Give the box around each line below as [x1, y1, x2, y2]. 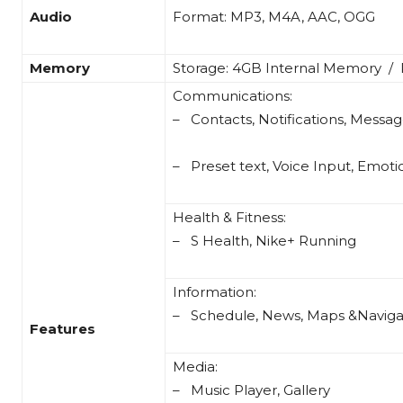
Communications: [173, 87, 292, 105]
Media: [173, 358, 218, 376]
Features [30, 320, 95, 338]
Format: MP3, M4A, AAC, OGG [173, 8, 375, 26]
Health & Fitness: [173, 209, 286, 227]
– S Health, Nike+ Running [173, 232, 356, 250]
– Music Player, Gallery [173, 381, 330, 399]
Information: [173, 283, 256, 301]
